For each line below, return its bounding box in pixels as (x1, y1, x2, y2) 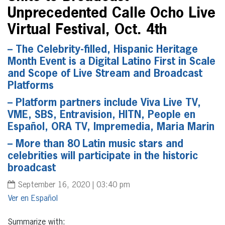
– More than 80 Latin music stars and (8, 139, 183, 150)
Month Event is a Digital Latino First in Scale (8, 57, 215, 67)
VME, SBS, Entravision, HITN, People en (8, 110, 195, 121)
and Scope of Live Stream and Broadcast (8, 69, 202, 79)
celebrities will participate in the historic (8, 151, 198, 162)
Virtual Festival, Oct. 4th (8, 23, 167, 38)
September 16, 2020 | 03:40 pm (15, 181, 130, 190)
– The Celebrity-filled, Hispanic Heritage (8, 45, 198, 55)
